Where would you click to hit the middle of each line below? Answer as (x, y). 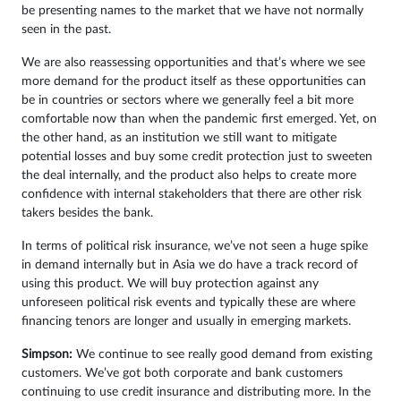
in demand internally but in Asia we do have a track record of (190, 265)
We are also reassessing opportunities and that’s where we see (193, 63)
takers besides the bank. (87, 213)
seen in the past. (66, 30)
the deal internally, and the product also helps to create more (189, 176)
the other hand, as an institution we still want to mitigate (179, 138)
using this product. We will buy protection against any (170, 284)
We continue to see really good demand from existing (222, 355)
